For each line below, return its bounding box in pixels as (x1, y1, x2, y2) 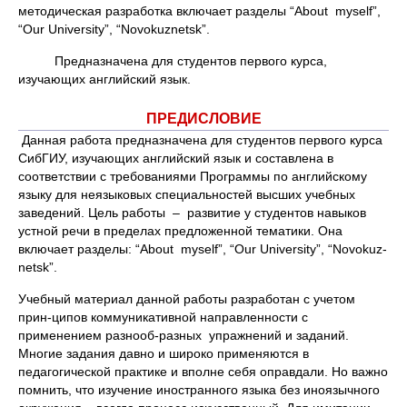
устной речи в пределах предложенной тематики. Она (18, 223, 342, 238)
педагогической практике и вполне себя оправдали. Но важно (18, 364, 388, 379)
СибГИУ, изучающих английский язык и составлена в (18, 151, 333, 165)
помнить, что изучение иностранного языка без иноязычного (18, 382, 380, 397)
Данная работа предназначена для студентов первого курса (18, 133, 382, 147)
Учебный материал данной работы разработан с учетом (18, 292, 355, 306)
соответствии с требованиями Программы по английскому (18, 169, 367, 184)
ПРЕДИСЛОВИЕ (145, 111, 262, 126)
